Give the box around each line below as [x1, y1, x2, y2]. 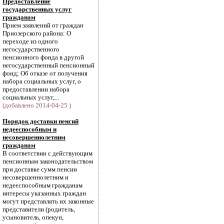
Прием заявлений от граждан [2, 21, 83, 29]
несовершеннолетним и [2, 173, 68, 181]
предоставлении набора [2, 85, 69, 93]
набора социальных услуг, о [2, 77, 81, 85]
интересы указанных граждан [2, 189, 86, 197]
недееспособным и [2, 125, 56, 133]
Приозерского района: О [2, 29, 71, 37]
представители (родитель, [2, 205, 75, 213]
